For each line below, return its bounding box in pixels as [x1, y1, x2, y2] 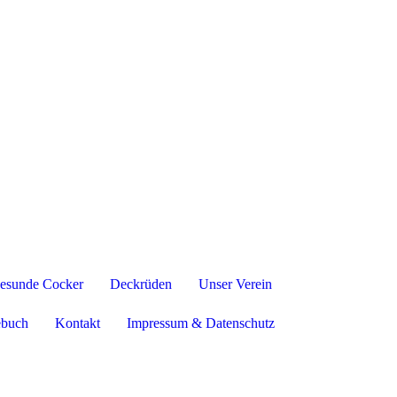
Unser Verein [198, 276, 272, 292]
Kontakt [54, 315, 100, 331]
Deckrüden [109, 276, 172, 292]
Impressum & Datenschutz [126, 315, 275, 331]
